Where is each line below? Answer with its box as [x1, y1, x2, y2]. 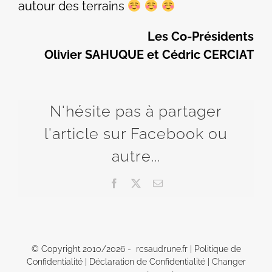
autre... [112, 147, 160, 166]
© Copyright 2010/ [31, 243, 106, 254]
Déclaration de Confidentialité [89, 256, 205, 267]
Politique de [194, 243, 241, 254]
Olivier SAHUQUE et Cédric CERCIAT [44, 47, 254, 63]
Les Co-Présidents [148, 29, 254, 44]
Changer [211, 256, 246, 267]
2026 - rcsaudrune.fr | [106, 243, 194, 254]
